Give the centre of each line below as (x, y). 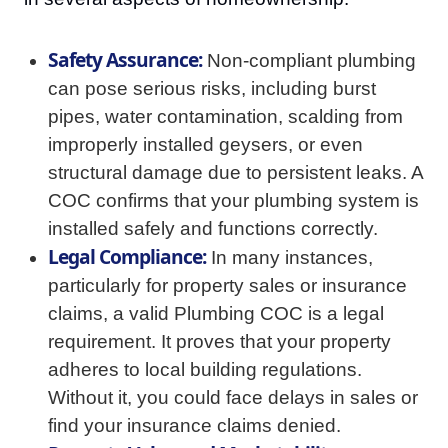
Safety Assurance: (125, 59)
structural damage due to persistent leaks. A (235, 172)
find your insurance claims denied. (194, 425)
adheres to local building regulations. (205, 369)
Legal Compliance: (127, 256)
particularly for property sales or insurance (227, 285)
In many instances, (289, 257)
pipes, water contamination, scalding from (225, 116)
